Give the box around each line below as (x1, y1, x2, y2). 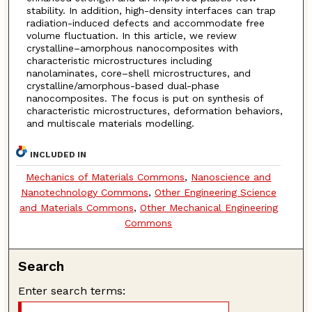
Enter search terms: (18, 283, 126, 297)
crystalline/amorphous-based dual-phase (26, 79, 219, 91)
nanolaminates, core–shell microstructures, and (26, 67, 251, 79)
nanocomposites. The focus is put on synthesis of (26, 92, 263, 104)
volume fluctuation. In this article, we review (26, 29, 237, 41)
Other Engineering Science (154, 186, 276, 198)
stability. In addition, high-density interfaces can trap (26, 4, 276, 16)
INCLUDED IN (30, 149, 87, 159)
